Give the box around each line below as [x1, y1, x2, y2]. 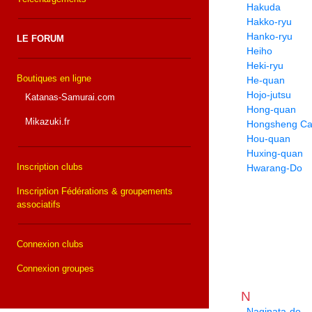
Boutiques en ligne [17, 73, 91, 84]
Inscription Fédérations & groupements [17, 186, 173, 197]
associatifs [17, 199, 61, 210]
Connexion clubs [17, 239, 84, 250]
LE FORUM [17, 33, 64, 45]
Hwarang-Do [247, 162, 302, 174]
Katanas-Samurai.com [22, 92, 115, 103]
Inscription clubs [17, 162, 83, 173]
